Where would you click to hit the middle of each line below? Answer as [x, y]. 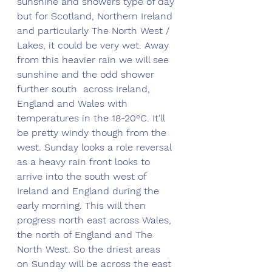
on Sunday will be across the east [96, 264]
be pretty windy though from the [93, 133]
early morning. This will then [83, 206]
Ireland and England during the [90, 191]
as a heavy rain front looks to [85, 162]
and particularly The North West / [95, 31]
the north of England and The [86, 235]
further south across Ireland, [85, 89]
